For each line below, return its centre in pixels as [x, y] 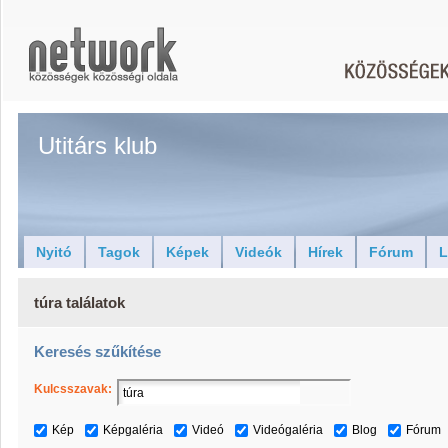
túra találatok [79, 302]
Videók [258, 252]
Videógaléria [288, 430]
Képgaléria [133, 430]
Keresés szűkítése [97, 351]
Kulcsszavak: [73, 389]
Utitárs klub [97, 145]
